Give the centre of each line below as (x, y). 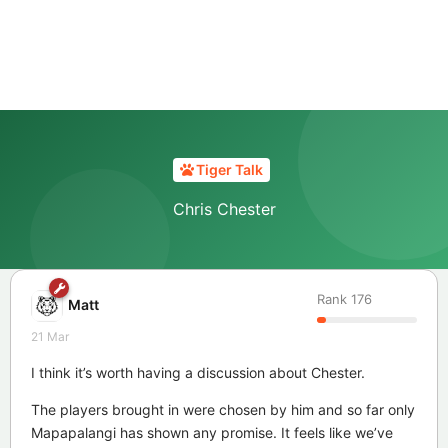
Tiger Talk (229, 170)
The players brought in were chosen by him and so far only (223, 409)
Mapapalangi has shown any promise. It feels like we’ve (212, 432)
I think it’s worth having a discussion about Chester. (198, 372)
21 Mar (50, 336)
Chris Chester (224, 208)
